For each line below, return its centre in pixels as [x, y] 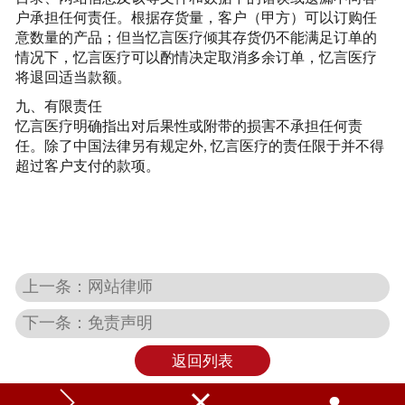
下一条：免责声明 [88, 322]
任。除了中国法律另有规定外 [109, 146]
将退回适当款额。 [73, 78]
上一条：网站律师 [88, 286]
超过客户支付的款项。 [87, 166]
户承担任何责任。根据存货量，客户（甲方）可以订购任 [196, 18]
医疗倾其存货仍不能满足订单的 [275, 38]
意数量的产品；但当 [80, 38]
